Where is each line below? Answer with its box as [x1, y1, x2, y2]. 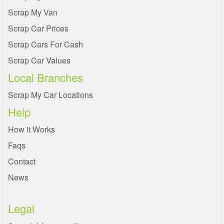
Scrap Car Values [8, 54, 70, 66]
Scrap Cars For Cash [8, 38, 83, 50]
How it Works [8, 123, 55, 135]
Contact [8, 155, 35, 167]
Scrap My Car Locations [8, 89, 93, 101]
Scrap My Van [8, 6, 57, 18]
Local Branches [8, 69, 83, 85]
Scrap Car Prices [8, 22, 68, 34]
